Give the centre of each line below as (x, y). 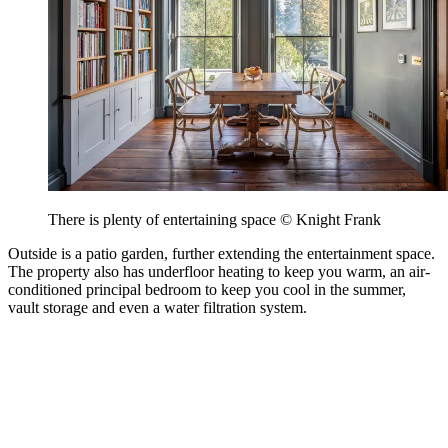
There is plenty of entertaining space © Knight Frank (214, 220)
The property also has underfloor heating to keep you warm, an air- (219, 272)
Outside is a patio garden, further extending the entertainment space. (221, 254)
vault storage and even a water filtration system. (157, 308)
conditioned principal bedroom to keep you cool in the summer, (207, 290)
